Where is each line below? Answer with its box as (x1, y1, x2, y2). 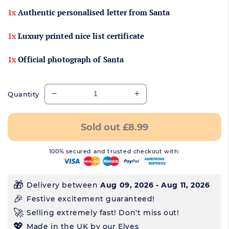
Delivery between (27, 180, 101, 190)
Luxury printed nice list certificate (16, 31, 144, 41)
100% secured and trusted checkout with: (49, 148, 180, 155)
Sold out (81, 121, 123, 133)
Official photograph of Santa (16, 54, 124, 65)
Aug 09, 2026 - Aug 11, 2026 (100, 180, 210, 190)
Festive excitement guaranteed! (27, 194, 155, 204)
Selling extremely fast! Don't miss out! (27, 208, 179, 218)
